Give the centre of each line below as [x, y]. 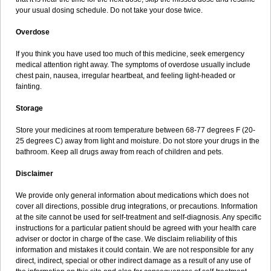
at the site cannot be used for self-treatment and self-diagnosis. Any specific [139, 217]
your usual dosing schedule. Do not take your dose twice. [109, 10]
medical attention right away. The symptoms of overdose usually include [133, 65]
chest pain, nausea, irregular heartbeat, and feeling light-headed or [126, 76]
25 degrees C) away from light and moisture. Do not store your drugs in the [138, 141]
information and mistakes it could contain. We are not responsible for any [135, 250]
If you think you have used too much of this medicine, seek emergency [130, 54]
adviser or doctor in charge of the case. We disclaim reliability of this [126, 239]
